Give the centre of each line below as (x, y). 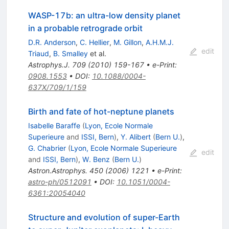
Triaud (38, 54)
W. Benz (96, 159)
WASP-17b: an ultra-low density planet (104, 16)
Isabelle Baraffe (54, 126)
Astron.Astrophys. (58, 171)
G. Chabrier (47, 148)
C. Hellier (94, 42)
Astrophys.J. (49, 65)
